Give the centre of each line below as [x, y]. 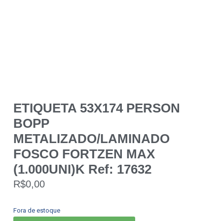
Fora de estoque [37, 210]
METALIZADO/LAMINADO [91, 138]
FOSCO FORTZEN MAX [84, 154]
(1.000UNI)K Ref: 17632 [82, 169]
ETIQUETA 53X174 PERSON [96, 108]
